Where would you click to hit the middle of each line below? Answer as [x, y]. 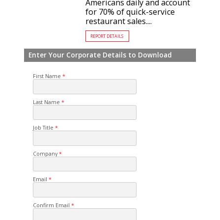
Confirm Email [52, 205]
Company [45, 153]
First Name [47, 76]
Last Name [47, 102]
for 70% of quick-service [130, 12]
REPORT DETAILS [107, 36]
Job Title [43, 128]
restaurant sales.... [119, 21]
